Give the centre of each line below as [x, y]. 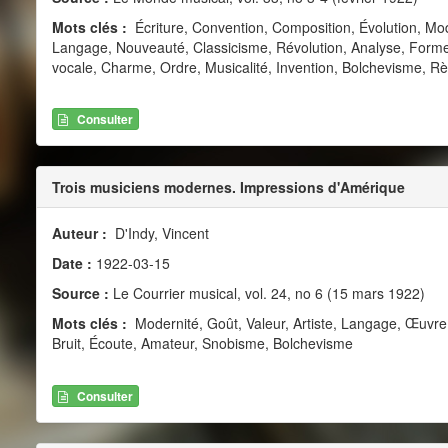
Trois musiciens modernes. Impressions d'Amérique [228, 187]
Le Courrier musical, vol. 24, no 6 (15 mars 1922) [266, 293]
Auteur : [81, 233]
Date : [73, 263]
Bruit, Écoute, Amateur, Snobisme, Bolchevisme [202, 343]
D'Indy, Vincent [159, 233]
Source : [80, 293]
